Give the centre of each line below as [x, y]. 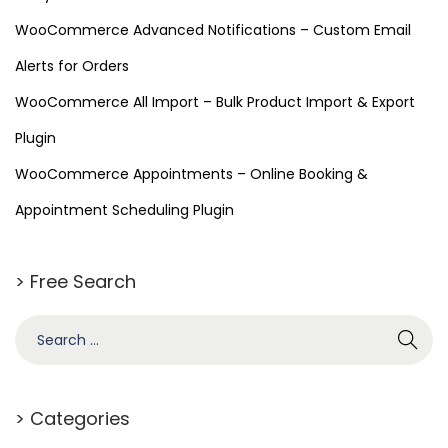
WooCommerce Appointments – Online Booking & [191, 174]
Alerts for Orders [72, 66]
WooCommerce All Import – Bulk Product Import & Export [215, 102]
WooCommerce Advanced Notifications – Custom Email [213, 30]
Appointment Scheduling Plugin [124, 210]
